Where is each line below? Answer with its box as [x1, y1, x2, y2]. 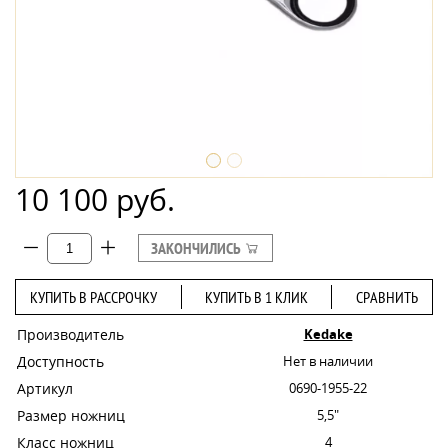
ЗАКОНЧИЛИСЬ [151, 238, 244, 259]
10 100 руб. [15, 179, 175, 220]
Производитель [17, 324, 124, 344]
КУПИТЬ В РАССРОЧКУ [30, 286, 158, 307]
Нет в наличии [283, 351, 373, 370]
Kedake [303, 324, 353, 343]
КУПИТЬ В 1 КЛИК [204, 286, 308, 307]
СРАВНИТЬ [355, 286, 418, 307]
